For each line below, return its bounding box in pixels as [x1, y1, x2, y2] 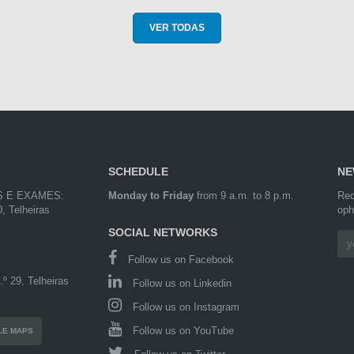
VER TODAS [149, 22, 205, 34]
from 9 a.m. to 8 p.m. [194, 190, 295, 202]
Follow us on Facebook [125, 254, 235, 266]
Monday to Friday [108, 190, 194, 202]
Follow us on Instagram [130, 301, 240, 314]
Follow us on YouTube [130, 325, 235, 337]
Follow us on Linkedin [130, 277, 232, 290]
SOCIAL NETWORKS [108, 226, 218, 239]
